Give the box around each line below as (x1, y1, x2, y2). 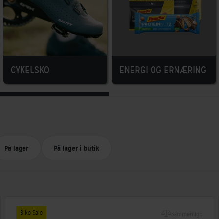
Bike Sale (20, 208, 43, 217)
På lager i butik (54, 143, 99, 153)
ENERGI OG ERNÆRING (119, 64, 206, 76)
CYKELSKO (11, 64, 50, 76)
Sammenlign (171, 210, 203, 218)
